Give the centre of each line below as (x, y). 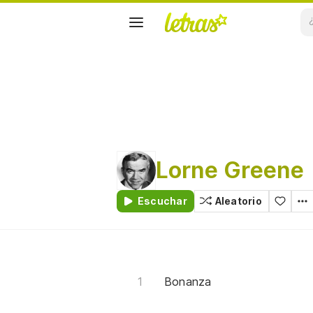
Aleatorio (238, 201)
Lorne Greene (230, 170)
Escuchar (162, 201)
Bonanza (188, 282)
